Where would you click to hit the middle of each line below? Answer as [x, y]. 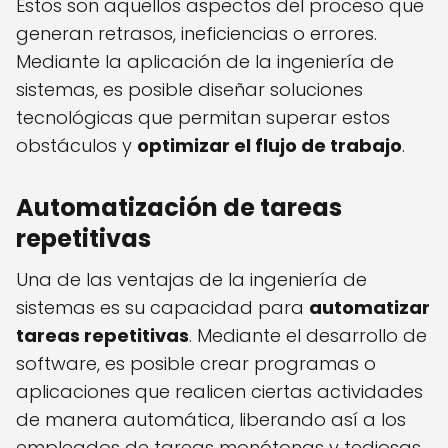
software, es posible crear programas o [196, 364]
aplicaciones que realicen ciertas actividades [219, 392]
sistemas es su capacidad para [162, 308]
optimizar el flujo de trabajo [269, 146]
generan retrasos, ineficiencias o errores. [196, 34]
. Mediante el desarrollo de [308, 336]
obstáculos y [76, 146]
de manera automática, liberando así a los [211, 420]
